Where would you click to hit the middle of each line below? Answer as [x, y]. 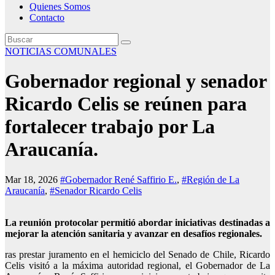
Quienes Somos [60, 6]
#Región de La [211, 179]
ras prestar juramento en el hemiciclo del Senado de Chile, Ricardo [137, 254]
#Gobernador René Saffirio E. [118, 179]
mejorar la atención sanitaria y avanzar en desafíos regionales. [134, 233]
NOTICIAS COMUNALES [61, 51]
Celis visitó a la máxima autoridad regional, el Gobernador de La [137, 265]
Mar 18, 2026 [33, 179]
